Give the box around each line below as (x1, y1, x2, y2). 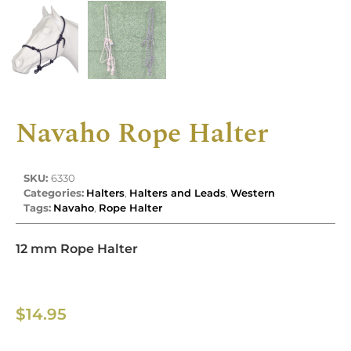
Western (230, 186, 275, 199)
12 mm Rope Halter (16, 241, 138, 256)
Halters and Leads (129, 186, 226, 199)
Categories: (24, 186, 84, 199)
